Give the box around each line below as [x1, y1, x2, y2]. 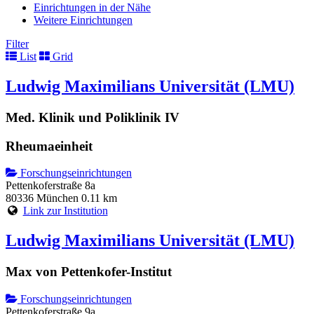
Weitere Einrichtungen [34, 13, 132, 26]
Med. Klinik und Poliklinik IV [6, 109, 179, 125]
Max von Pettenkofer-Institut [6, 264, 172, 280]
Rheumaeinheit [6, 138, 93, 153]
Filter [6, 37, 29, 50]
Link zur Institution [22, 205, 108, 217]
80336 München [6, 192, 78, 205]
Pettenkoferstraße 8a [6, 179, 95, 192]
